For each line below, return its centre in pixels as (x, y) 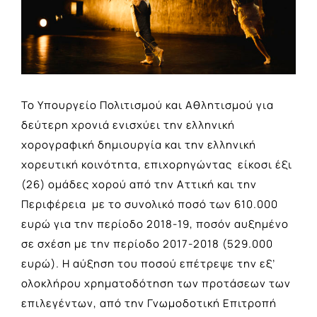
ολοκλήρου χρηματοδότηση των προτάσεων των (156, 283)
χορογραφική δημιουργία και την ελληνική (139, 144)
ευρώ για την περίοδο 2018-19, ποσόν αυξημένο (155, 224)
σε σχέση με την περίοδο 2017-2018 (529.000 (147, 243)
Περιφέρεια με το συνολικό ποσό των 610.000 (150, 204)
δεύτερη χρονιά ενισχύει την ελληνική (128, 125)
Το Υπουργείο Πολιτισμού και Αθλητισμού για (148, 105)
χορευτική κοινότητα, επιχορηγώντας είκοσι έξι (157, 164)
